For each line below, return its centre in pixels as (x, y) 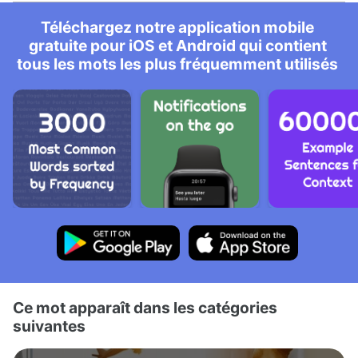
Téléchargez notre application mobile (177, 27)
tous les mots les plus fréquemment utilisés (177, 64)
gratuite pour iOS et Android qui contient (177, 46)
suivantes (49, 326)
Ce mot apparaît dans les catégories (145, 308)
